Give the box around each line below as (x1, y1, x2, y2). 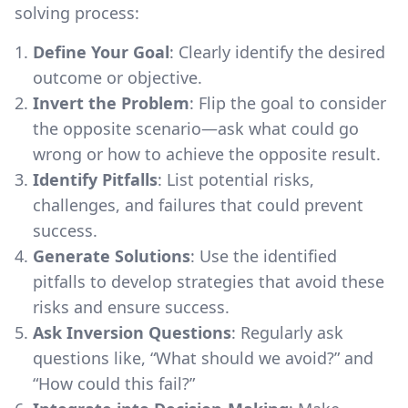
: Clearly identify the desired (169, 40, 385, 63)
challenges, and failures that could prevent (33, 193, 363, 216)
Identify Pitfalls (33, 168, 158, 190)
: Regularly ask (231, 321, 343, 343)
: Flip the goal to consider (189, 91, 386, 114)
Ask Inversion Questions (33, 321, 231, 343)
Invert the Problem (33, 91, 189, 114)
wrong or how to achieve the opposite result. (33, 142, 381, 165)
